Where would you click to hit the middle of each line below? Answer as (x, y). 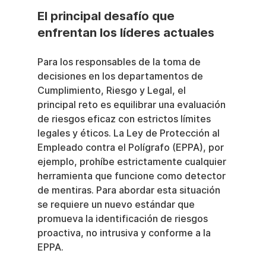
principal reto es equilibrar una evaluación (132, 105)
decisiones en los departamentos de (121, 76)
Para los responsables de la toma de (120, 62)
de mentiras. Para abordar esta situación (130, 190)
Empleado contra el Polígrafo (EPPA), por (132, 148)
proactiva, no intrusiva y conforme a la (125, 233)
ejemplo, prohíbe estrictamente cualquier (133, 162)
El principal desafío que (107, 16)
